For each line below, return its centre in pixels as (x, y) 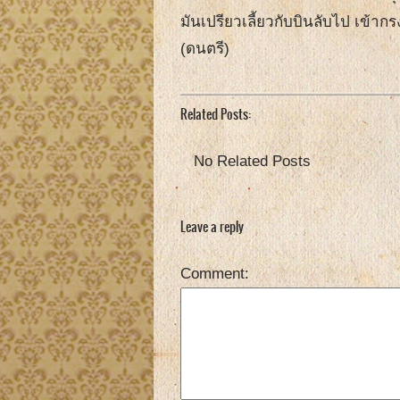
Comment (212, 274)
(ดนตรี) (205, 49)
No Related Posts (252, 162)
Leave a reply (212, 227)
